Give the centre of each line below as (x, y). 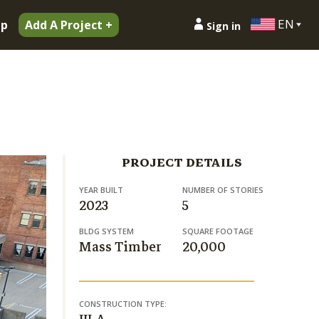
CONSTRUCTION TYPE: (123, 304)
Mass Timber (120, 247)
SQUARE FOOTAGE (218, 231)
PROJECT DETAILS (182, 163)
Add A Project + (69, 25)
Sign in (224, 26)
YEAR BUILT (101, 190)
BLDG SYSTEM (106, 231)
